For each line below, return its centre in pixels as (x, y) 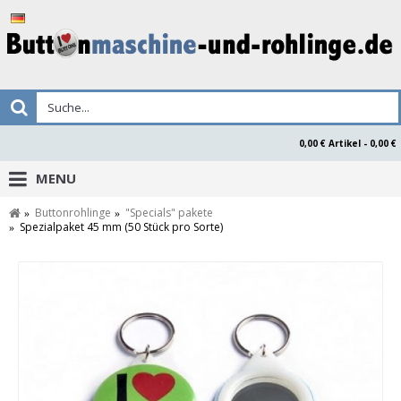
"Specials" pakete (169, 213)
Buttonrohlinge (73, 213)
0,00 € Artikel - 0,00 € (363, 143)
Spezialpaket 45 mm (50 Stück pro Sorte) (121, 227)
